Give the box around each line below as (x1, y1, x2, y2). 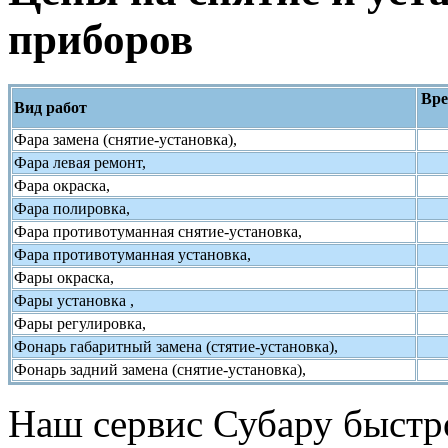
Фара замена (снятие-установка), (14, 131, 237, 149)
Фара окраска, (14, 177, 110, 195)
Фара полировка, (14, 200, 130, 218)
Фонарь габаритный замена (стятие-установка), (14, 338, 338, 356)
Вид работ (14, 99, 87, 117)
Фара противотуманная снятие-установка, (14, 223, 302, 241)
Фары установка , (14, 292, 134, 310)
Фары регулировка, (14, 315, 146, 333)
